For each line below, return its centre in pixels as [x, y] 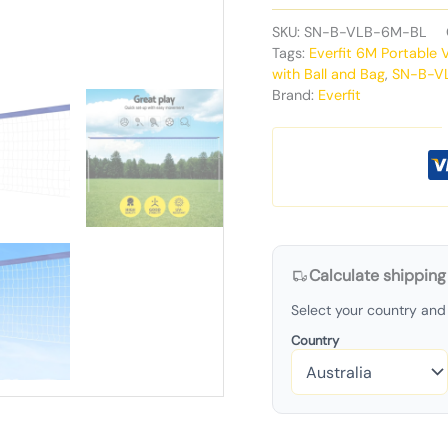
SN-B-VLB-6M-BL [365, 31]
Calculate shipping [377, 276]
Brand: [295, 94]
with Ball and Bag [328, 73]
